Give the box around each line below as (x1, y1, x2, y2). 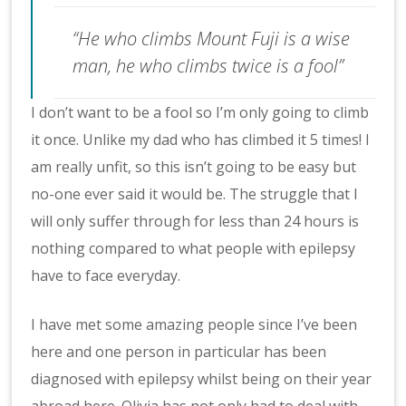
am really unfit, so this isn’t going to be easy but (31, 156, 357, 177)
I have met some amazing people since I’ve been (31, 314, 358, 334)
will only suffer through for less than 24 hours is (31, 210, 360, 231)
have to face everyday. (31, 265, 181, 285)
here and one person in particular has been (31, 341, 327, 362)
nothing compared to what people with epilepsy (31, 237, 356, 258)
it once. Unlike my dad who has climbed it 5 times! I (31, 129, 371, 150)
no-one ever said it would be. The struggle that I (31, 183, 359, 204)
